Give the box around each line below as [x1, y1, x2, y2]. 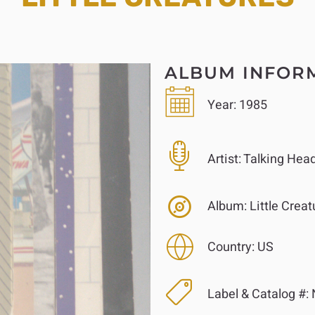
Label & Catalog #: [207, 285, 309, 304]
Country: [207, 237, 255, 257]
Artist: [207, 149, 241, 169]
